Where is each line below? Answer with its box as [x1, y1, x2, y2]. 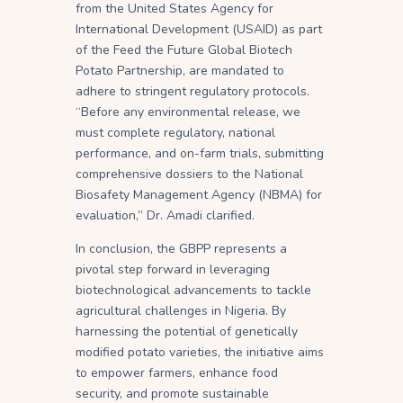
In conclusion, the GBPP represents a [76, 239, 287, 257]
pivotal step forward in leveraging [76, 260, 270, 278]
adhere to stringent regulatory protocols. [76, 82, 309, 100]
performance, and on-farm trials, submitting [76, 144, 324, 162]
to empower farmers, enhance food [76, 363, 278, 381]
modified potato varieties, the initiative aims [76, 343, 324, 361]
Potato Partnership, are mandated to [76, 61, 284, 79]
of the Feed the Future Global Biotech [76, 40, 292, 58]
